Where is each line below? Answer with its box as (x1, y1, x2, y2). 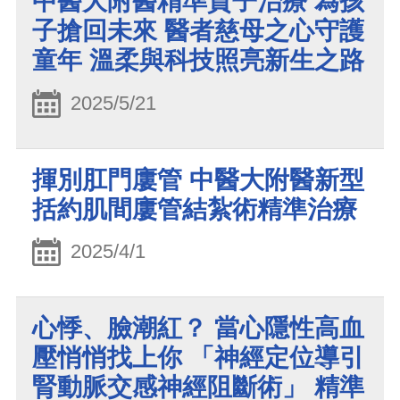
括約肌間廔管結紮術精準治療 (32, 195, 357, 223)
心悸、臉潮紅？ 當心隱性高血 (32, 314, 364, 343)
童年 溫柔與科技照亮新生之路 (32, 46, 364, 74)
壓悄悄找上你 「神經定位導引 (32, 344, 364, 372)
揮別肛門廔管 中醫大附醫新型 (32, 165, 364, 194)
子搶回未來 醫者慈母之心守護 (32, 16, 364, 45)
